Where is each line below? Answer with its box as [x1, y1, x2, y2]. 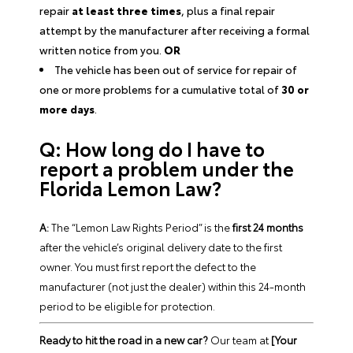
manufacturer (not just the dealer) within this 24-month [39, 278, 306, 293]
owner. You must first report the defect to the [39, 258, 256, 273]
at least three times [72, 2, 181, 17]
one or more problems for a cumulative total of [39, 81, 281, 96]
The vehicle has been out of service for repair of [54, 61, 298, 76]
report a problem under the [39, 154, 294, 181]
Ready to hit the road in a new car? [39, 332, 208, 347]
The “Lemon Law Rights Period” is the [49, 219, 232, 234]
